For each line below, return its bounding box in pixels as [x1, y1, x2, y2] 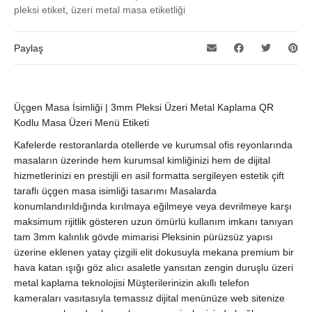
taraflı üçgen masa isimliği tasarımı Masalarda [14, 185, 217, 197]
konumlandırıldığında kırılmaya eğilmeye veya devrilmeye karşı [14, 201, 292, 212]
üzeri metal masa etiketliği [71, 4, 185, 16]
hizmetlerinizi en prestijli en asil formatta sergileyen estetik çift [14, 170, 284, 182]
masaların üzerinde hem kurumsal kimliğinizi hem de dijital [14, 155, 270, 166]
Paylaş [14, 42, 43, 54]
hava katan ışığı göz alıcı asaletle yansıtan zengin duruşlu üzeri [14, 262, 293, 274]
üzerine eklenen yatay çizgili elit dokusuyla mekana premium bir [14, 247, 294, 258]
